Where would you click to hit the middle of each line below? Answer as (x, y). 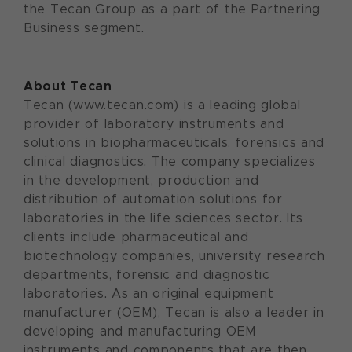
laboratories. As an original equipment (149, 293)
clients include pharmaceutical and (136, 237)
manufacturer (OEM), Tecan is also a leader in (174, 312)
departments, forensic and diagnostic (147, 275)
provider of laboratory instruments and (154, 124)
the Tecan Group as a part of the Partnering (172, 9)
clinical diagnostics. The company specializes (170, 161)
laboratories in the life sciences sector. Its (163, 218)
